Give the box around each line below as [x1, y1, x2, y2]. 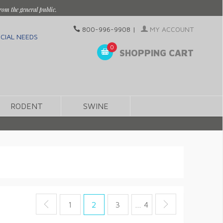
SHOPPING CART [117, 48, 194, 59]
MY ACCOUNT [148, 25, 194, 33]
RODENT [10, 102, 43, 111]
